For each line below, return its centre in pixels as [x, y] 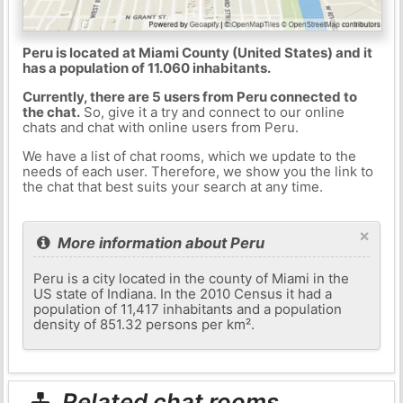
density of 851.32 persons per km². [144, 324]
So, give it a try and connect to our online [212, 112]
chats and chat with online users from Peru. [160, 127]
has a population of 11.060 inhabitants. [146, 67]
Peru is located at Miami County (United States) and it [197, 52]
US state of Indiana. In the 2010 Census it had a [183, 293]
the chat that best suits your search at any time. [172, 186]
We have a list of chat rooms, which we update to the [189, 156]
